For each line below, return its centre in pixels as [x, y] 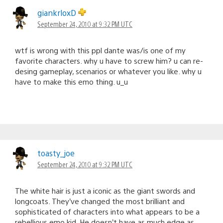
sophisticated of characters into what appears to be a [107, 211]
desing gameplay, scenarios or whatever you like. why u [108, 71]
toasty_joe [56, 153]
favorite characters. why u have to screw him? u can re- [109, 60]
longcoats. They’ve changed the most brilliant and [100, 201]
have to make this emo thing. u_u [71, 81]
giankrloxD [58, 12]
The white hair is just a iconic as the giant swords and [105, 190]
